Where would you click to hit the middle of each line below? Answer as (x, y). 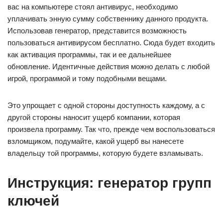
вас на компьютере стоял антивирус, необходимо (93, 7)
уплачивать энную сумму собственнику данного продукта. (108, 19)
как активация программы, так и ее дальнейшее (89, 55)
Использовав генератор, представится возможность (97, 31)
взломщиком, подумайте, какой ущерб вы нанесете (96, 141)
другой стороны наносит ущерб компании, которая (94, 117)
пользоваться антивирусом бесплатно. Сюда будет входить (111, 43)
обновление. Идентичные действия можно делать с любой (109, 67)
